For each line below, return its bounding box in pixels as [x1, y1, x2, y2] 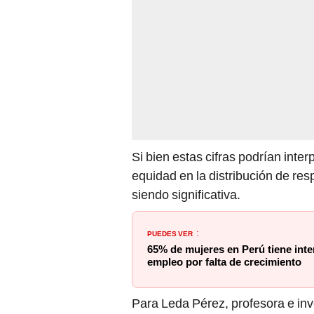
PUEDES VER [147, 227, 193, 239]
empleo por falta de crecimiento [147, 256, 301, 269]
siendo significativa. [132, 187, 240, 203]
